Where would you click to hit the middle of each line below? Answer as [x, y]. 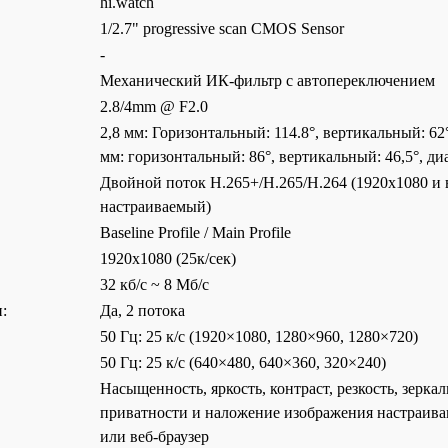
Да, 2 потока [142, 310]
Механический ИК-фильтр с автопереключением [267, 80]
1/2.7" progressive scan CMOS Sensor [222, 28]
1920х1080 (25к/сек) [168, 258]
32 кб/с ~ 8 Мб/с [154, 284]
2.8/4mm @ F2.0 [154, 106]
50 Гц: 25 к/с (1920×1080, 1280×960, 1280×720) [259, 336]
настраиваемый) [155, 206]
